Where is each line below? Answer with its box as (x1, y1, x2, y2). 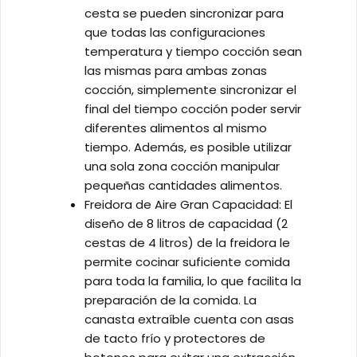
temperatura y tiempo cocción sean (84, 43, 302, 61)
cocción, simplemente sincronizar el (84, 81, 296, 99)
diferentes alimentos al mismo (84, 120, 267, 137)
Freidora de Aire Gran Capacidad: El (84, 196, 292, 214)
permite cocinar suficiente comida (84, 253, 290, 271)
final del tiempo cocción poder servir (84, 100, 301, 118)
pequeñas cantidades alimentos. (84, 177, 282, 194)
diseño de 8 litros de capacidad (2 (84, 215, 288, 233)
